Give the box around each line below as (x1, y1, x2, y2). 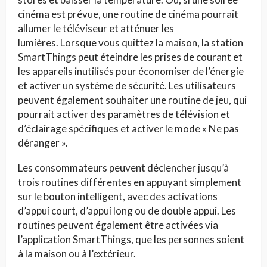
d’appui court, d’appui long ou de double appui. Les (18, 204, 236, 217)
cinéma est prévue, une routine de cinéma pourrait (18, 7, 238, 20)
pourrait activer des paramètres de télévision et (18, 107, 230, 120)
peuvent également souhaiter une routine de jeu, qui (18, 93, 247, 106)
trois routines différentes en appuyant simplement (18, 175, 241, 188)
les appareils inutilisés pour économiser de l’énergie (18, 64, 244, 77)
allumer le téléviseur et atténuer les (18, 21, 174, 35)
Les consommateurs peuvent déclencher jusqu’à (18, 161, 229, 174)
